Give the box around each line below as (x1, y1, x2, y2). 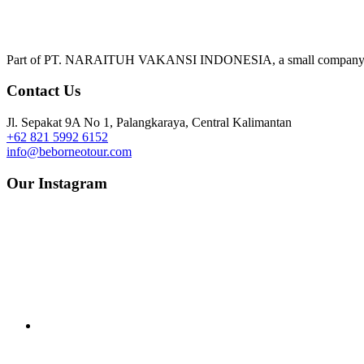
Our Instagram (6, 174, 107, 192)
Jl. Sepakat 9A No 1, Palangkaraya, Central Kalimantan (6, 115, 292, 130)
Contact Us (6, 82, 80, 100)
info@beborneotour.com (6, 145, 132, 159)
